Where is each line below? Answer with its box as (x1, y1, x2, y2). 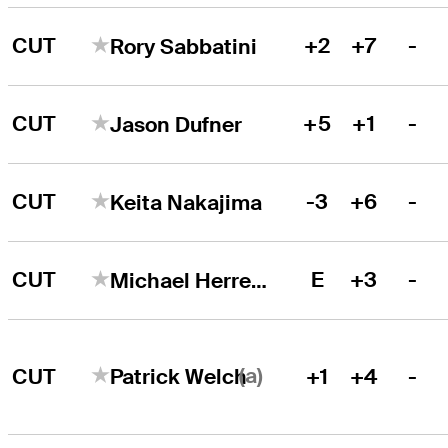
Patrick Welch (110, 362, 248, 390)
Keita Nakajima (110, 188, 263, 216)
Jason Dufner (110, 110, 243, 138)
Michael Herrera (251, 266, 268, 294)
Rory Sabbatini (110, 32, 258, 60)
